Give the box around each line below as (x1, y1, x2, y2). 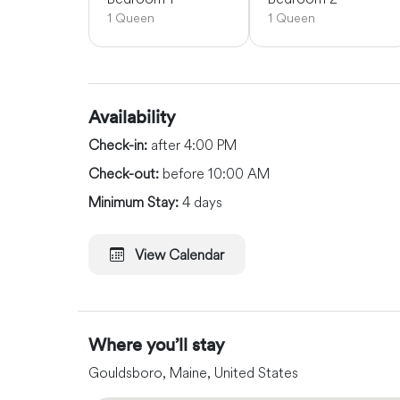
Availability (88, 104, 175, 128)
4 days (182, 192, 222, 211)
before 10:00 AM (162, 163, 270, 182)
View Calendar (135, 245, 224, 263)
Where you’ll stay (88, 331, 224, 355)
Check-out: (88, 163, 162, 182)
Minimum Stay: (88, 192, 179, 211)
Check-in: (88, 135, 151, 154)
